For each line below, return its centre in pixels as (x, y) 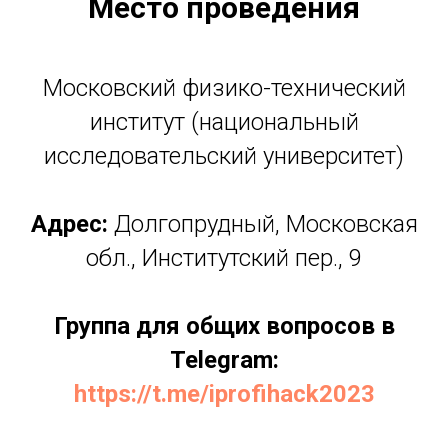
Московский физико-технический (224, 87)
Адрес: (69, 223)
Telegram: (224, 359)
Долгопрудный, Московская (262, 223)
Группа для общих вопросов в (224, 325)
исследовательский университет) (224, 155)
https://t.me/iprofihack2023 (224, 393)
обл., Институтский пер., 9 (224, 257)
